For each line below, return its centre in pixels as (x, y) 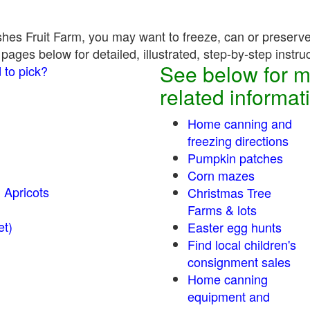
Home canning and (240, 123)
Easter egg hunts (235, 227)
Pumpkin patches (235, 158)
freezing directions (238, 140)
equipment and (229, 296)
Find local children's (242, 244)
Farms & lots (222, 210)
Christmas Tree (229, 192)
